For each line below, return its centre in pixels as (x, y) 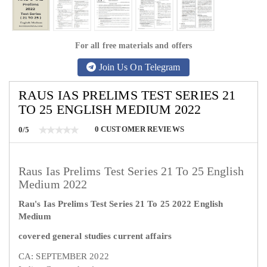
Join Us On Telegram (138, 66)
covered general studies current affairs (95, 236)
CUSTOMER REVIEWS (142, 129)
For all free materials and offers (133, 45)
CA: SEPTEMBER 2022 (64, 257)
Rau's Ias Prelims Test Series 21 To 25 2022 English (121, 204)
